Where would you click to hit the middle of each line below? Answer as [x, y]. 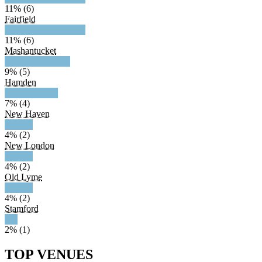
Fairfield [20, 19]
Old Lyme [23, 177]
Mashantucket [30, 51]
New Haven [27, 114]
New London [30, 146]
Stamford [22, 209]
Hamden [20, 82]
